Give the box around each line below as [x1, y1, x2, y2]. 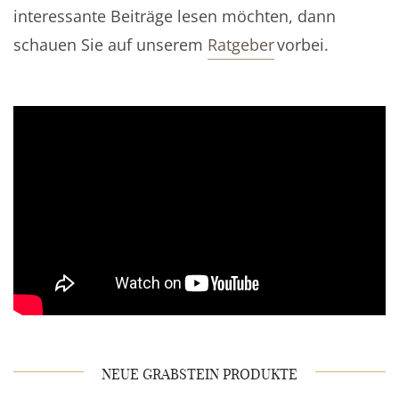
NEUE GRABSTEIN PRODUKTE [102, 363, 297, 383]
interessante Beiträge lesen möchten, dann [13, 5, 336, 28]
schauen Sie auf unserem [13, 34, 208, 56]
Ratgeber [208, 34, 274, 56]
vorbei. [277, 34, 329, 56]
